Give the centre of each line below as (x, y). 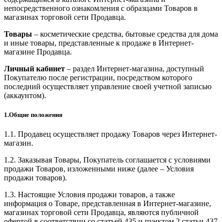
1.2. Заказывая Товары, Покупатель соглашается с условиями (107, 160)
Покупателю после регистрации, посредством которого (98, 77)
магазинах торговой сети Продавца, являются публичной (101, 213)
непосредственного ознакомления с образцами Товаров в (101, 8)
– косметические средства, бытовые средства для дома (125, 34)
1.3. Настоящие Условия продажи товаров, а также (89, 195)
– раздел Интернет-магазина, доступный (135, 68)
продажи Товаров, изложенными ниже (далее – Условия (99, 169)
